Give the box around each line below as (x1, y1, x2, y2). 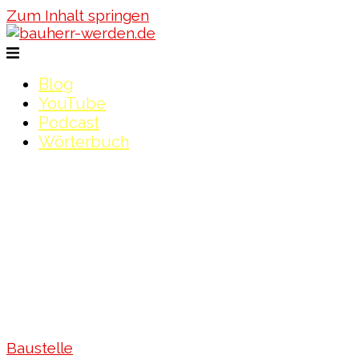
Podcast (38, 113, 99, 132)
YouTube (38, 94, 106, 113)
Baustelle (6, 339, 73, 357)
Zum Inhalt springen (6, 6, 149, 24)
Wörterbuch (38, 132, 129, 151)
